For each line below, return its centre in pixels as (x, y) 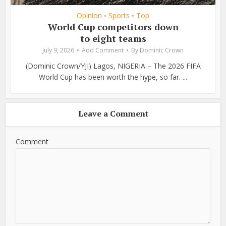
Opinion (89, 16)
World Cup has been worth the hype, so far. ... (113, 77)
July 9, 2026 (58, 50)
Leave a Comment (113, 114)
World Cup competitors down (113, 27)
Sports (119, 16)
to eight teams (113, 39)
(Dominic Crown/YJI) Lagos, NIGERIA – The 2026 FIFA (113, 66)
